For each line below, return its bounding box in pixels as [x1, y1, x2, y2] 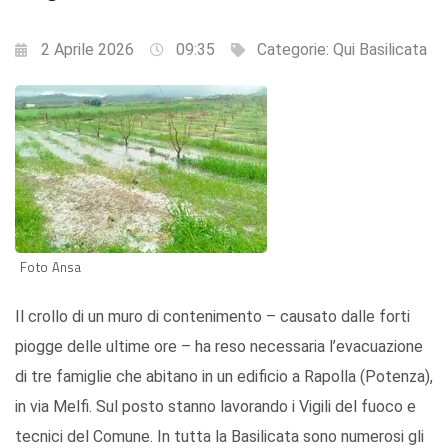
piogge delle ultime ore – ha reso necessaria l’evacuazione [15, 337, 423, 357]
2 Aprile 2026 [41, 40, 134, 60]
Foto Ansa [20, 257, 82, 278]
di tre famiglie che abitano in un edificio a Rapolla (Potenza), [15, 367, 433, 387]
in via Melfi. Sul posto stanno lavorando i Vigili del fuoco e [15, 397, 416, 417]
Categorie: [257, 40, 333, 60]
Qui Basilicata [333, 40, 427, 60]
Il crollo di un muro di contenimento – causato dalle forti [15, 307, 410, 327]
